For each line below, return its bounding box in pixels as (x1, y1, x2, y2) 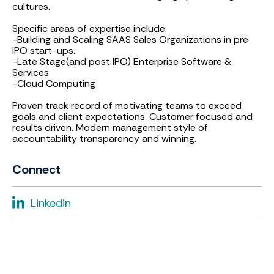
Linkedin (31, 196, 71, 210)
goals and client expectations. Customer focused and (12, 110, 253, 123)
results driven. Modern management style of (12, 121, 208, 134)
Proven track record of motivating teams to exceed (12, 99, 242, 112)
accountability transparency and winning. (12, 132, 196, 145)
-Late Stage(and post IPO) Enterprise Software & (12, 55, 231, 68)
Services (12, 66, 49, 79)
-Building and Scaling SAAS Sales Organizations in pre (12, 33, 248, 46)
